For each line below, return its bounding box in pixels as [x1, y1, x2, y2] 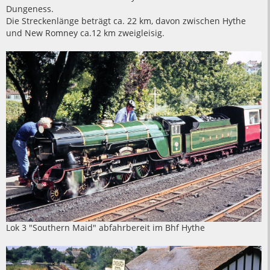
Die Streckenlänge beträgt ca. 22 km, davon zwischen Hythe [6, 14, 246, 27]
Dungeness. [6, 2, 54, 14]
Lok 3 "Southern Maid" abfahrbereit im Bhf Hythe [6, 221, 205, 233]
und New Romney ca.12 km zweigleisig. [6, 27, 165, 39]
